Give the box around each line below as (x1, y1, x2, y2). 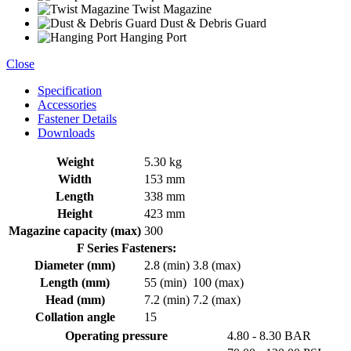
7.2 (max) (193, 293, 241, 307)
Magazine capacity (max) (9, 224, 141, 238)
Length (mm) (40, 276, 110, 290)
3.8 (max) (193, 259, 241, 273)
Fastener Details (38, 112, 117, 126)
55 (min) (144, 276, 186, 290)
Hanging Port (117, 31, 186, 45)
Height (57, 207, 92, 221)
